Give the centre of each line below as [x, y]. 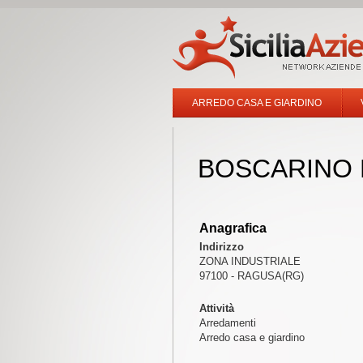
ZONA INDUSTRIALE [250, 261]
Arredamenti [227, 323]
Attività [216, 308]
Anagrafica [233, 228]
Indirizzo [221, 247]
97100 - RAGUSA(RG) [251, 276]
